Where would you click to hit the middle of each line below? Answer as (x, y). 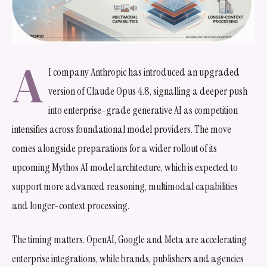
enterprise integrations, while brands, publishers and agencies (128, 258)
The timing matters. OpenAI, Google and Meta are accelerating (129, 239)
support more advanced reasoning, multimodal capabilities (125, 186)
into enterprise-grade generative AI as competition (143, 110)
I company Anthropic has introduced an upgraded (144, 72)
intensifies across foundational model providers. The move (122, 129)
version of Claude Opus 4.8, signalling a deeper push (148, 91)
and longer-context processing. (71, 205)
